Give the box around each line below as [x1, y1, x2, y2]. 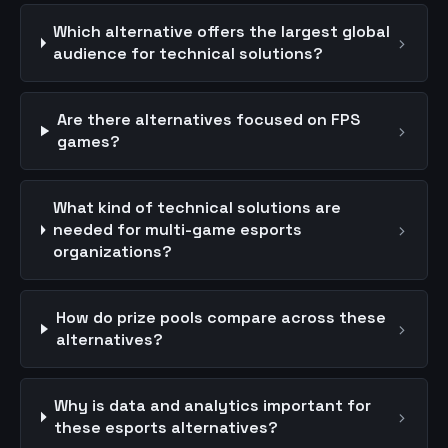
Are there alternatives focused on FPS [57, 109, 361, 130]
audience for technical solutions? [53, 43, 324, 64]
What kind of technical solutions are [52, 197, 341, 218]
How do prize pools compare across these [55, 307, 386, 328]
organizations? [52, 241, 172, 262]
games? [57, 131, 121, 152]
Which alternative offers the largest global [53, 21, 391, 42]
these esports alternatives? [54, 417, 279, 438]
